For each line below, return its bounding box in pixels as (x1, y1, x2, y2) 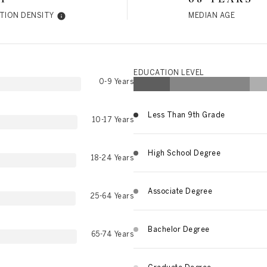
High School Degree (148, 149, 221, 157)
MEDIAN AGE (188, 11, 235, 19)
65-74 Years (91, 230, 133, 238)
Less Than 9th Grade (148, 111, 225, 119)
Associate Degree (148, 187, 212, 195)
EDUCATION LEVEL (133, 69, 204, 76)
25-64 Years (89, 192, 133, 200)
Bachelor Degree (148, 225, 210, 233)
